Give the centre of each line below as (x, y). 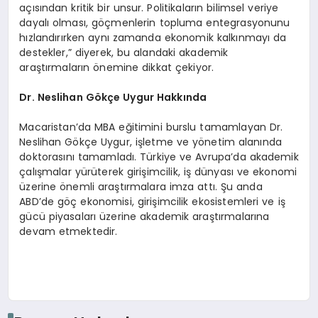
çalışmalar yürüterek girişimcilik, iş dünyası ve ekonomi (158, 172)
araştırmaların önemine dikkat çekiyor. (117, 68)
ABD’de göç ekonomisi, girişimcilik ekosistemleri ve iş (152, 202)
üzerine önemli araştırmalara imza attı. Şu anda (141, 187)
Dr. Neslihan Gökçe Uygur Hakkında (113, 98)
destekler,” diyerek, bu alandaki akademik (124, 53)
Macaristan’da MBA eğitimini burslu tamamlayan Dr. (151, 127)
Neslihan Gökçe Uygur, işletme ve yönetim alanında (151, 142)
